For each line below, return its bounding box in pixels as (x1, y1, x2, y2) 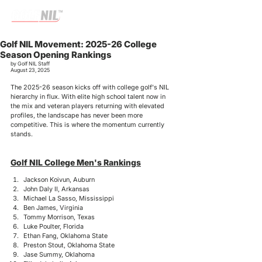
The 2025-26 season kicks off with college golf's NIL (11, 83, 171, 91)
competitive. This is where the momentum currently (11, 120, 166, 129)
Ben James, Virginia (23, 204, 83, 212)
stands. (11, 130, 33, 138)
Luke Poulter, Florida (23, 222, 84, 230)
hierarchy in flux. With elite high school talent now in (11, 92, 167, 101)
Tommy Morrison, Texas (23, 213, 95, 221)
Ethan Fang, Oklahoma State (23, 232, 108, 240)
